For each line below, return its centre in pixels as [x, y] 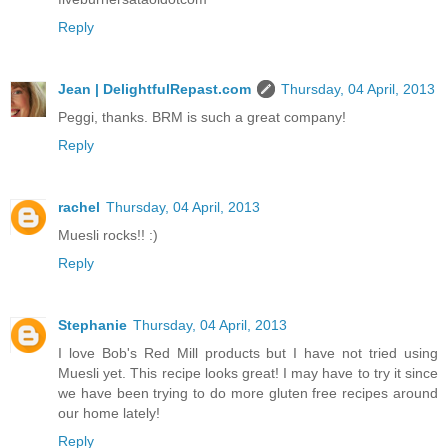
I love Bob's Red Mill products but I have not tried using [248, 352]
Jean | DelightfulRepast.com [154, 88]
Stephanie [92, 324]
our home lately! [109, 412]
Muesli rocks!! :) [108, 234]
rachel [79, 206]
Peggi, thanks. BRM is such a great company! [202, 116]
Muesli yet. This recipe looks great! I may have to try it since [248, 372]
